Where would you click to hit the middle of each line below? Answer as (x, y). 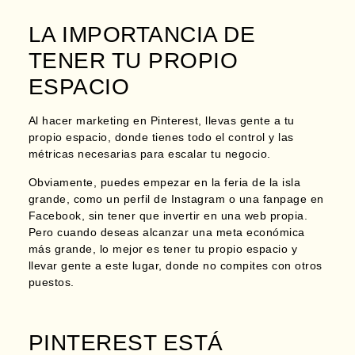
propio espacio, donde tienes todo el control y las (161, 137)
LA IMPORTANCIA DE (142, 35)
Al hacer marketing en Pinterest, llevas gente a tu (161, 121)
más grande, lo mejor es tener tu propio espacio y (163, 248)
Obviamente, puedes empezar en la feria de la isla (164, 182)
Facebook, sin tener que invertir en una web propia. (168, 215)
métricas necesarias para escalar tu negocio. (149, 154)
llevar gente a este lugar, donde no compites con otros (175, 265)
